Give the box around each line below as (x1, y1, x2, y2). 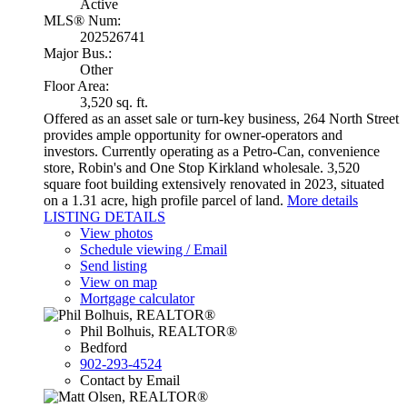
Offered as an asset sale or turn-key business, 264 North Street (44, 110, 399, 126)
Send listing (80, 257, 147, 273)
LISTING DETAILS (44, 208, 165, 224)
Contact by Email (80, 372, 180, 388)
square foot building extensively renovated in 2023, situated (44, 175, 384, 192)
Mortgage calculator (80, 290, 194, 306)
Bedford (80, 339, 127, 355)
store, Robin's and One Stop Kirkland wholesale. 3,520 (44, 159, 360, 175)
